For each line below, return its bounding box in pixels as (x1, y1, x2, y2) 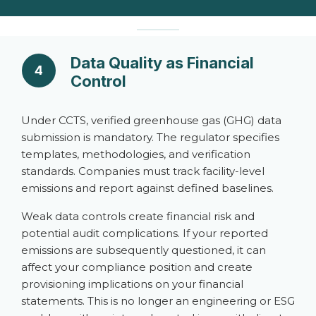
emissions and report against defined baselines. (21, 181, 274, 195)
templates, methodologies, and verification (21, 147, 250, 161)
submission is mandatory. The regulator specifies (21, 130, 279, 144)
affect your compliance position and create (21, 260, 253, 274)
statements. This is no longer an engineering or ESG (21, 294, 295, 308)
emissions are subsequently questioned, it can (21, 243, 266, 257)
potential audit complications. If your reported (21, 226, 268, 240)
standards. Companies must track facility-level (21, 164, 265, 178)
